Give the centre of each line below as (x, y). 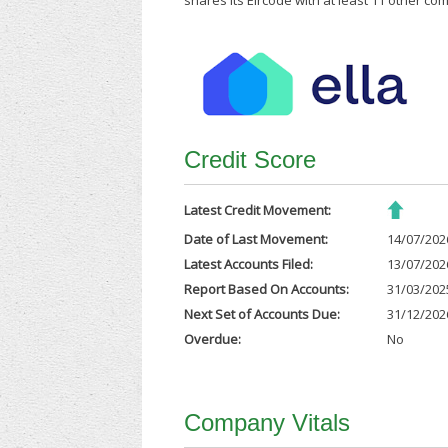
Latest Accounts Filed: (249, 264)
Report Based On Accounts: (267, 289)
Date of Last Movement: (256, 239)
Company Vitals (267, 423)
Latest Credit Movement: (258, 210)
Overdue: (213, 339)
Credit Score (250, 160)
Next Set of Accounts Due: (262, 314)
